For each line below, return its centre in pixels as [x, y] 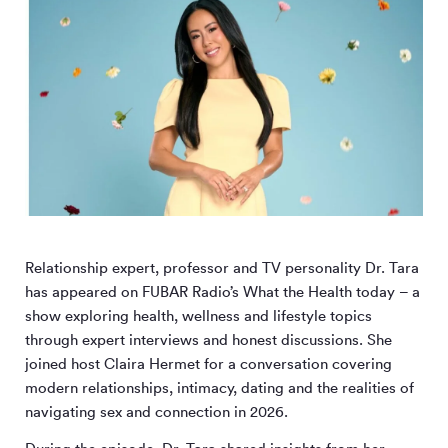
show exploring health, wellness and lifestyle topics [198, 315]
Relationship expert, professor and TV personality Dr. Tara [222, 267]
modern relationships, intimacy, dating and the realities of [219, 387]
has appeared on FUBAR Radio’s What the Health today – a [222, 291]
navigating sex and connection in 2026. [156, 411]
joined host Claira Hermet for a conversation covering [208, 363]
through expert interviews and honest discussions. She [208, 339]
